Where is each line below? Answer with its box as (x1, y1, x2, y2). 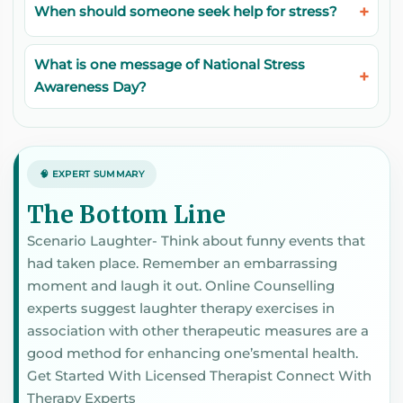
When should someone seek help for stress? (34, 4, 337, 21)
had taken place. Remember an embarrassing (27, 255, 337, 273)
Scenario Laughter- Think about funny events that (27, 232, 365, 250)
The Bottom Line (27, 200, 226, 230)
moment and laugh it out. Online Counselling (27, 277, 335, 295)
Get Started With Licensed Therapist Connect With (27, 367, 372, 385)
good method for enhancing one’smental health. (27, 345, 358, 363)
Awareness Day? (34, 79, 147, 96)
